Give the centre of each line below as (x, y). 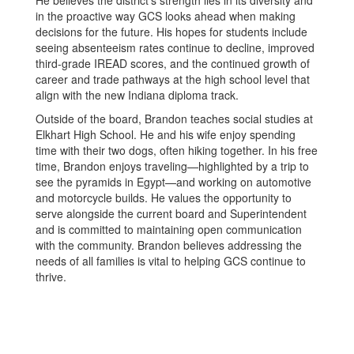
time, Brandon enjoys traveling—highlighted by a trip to (172, 166)
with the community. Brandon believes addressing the (169, 245)
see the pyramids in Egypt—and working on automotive (173, 181)
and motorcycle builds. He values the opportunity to (164, 197)
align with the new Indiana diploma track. (137, 94)
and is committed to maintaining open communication (169, 229)
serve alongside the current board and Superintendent (171, 213)
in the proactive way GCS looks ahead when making (166, 15)
